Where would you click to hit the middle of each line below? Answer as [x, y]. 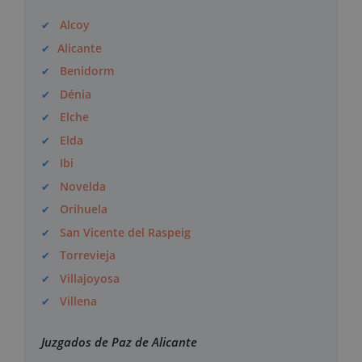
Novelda [83, 186]
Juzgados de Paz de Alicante [119, 342]
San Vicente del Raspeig [126, 232]
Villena [79, 301]
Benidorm [87, 71]
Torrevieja [88, 255]
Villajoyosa [90, 278]
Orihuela [84, 209]
